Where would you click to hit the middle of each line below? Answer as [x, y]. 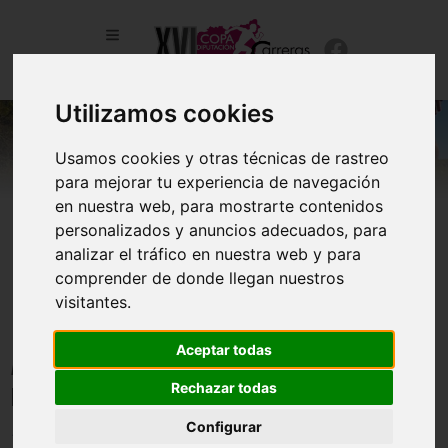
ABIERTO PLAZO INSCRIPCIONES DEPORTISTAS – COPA [208, 366]
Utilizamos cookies [165, 114]
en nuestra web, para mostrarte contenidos [219, 206]
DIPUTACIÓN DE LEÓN [89, 397]
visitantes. [93, 302]
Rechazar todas [224, 388]
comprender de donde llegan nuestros [200, 278]
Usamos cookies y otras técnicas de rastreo [222, 158]
